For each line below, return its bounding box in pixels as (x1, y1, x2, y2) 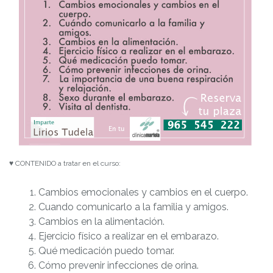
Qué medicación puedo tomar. (38, 245, 174, 257)
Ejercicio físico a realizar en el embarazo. (38, 230, 219, 243)
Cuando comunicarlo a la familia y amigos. (38, 201, 229, 213)
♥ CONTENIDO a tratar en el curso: (9, 159, 121, 168)
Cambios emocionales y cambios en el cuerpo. (38, 186, 248, 199)
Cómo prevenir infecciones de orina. (38, 260, 199, 272)
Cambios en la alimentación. (38, 216, 165, 228)
